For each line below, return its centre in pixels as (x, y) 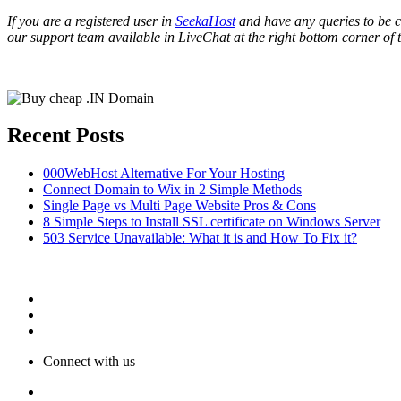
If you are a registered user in (91, 21)
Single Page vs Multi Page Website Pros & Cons (179, 206)
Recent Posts (65, 136)
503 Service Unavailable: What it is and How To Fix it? (200, 238)
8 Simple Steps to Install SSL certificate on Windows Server (212, 222)
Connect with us (89, 362)
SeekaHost (205, 21)
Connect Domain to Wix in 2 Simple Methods (172, 190)
